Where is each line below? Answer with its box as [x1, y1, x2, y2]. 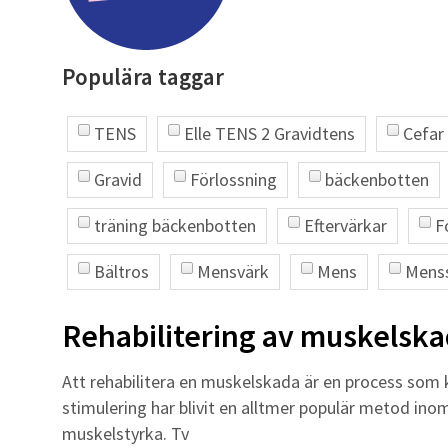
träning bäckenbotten [94, 214, 256, 237]
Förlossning [190, 168, 277, 191]
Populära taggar [62, 62, 224, 91]
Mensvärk [197, 260, 269, 283]
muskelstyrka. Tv [62, 422, 189, 445]
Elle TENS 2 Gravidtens [184, 122, 355, 145]
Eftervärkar [304, 214, 387, 237]
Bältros [94, 260, 149, 283]
